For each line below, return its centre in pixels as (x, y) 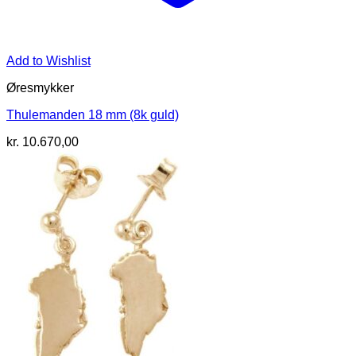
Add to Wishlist (48, 61)
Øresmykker (40, 88)
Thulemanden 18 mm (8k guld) (93, 115)
